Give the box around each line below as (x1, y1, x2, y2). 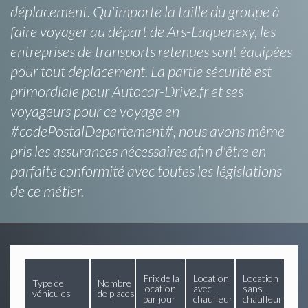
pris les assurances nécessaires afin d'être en (10, 141, 266, 160)
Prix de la (143, 272, 179, 284)
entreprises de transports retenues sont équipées (10, 41, 292, 60)
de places (98, 287, 135, 299)
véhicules (32, 287, 71, 299)
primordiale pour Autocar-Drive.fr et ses (10, 81, 243, 100)
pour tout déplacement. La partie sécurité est (10, 61, 272, 80)
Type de (32, 276, 64, 289)
